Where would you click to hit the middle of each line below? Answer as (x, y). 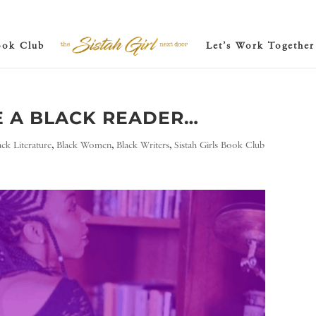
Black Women (84, 145)
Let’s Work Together (260, 45)
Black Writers (143, 145)
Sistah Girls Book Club (220, 145)
